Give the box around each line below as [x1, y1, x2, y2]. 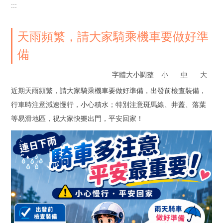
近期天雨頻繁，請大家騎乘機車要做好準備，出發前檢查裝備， [11, 87, 206, 95]
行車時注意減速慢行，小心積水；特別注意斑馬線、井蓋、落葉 [11, 101, 206, 109]
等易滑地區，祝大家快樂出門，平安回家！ [11, 114, 143, 123]
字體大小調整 [112, 71, 156, 79]
